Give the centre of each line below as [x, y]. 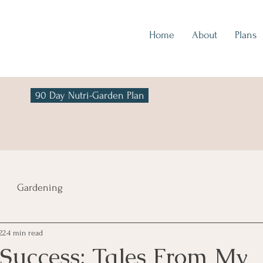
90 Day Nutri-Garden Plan [90, 95]
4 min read [25, 232]
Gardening [40, 187]
